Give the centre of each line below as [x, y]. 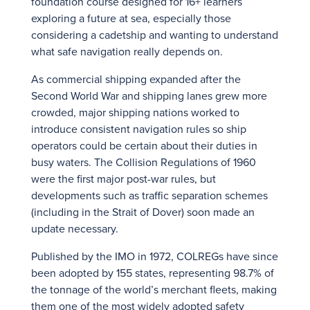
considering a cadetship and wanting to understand [155, 35]
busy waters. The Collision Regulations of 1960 [144, 162]
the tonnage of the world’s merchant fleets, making [154, 289]
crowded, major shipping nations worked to [135, 112]
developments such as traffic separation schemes [149, 195]
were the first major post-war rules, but [124, 179]
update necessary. [75, 228]
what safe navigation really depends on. [127, 51]
